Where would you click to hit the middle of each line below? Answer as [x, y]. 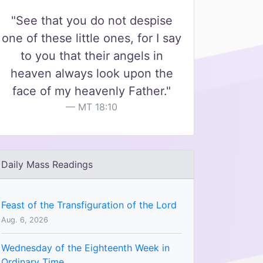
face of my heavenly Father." [92, 91]
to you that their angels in [92, 55]
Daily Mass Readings [47, 164]
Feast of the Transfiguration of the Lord [89, 205]
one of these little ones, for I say [92, 38]
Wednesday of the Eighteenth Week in [85, 247]
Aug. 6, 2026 [25, 220]
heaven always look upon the [92, 73]
